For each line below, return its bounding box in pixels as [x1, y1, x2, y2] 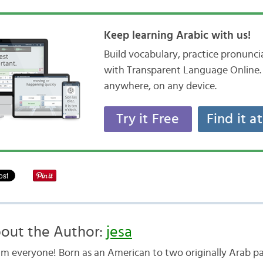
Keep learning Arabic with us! [103, 30, 251, 41]
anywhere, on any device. [103, 81, 217, 92]
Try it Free [116, 112, 180, 126]
